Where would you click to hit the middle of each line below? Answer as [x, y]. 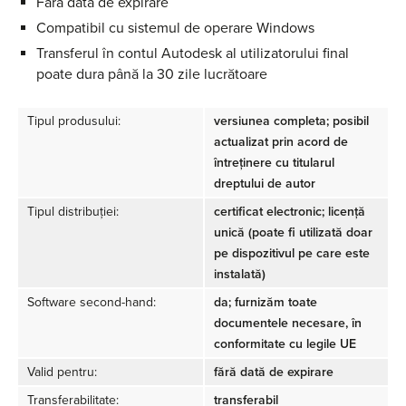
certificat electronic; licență [290, 211]
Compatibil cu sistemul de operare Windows [175, 28]
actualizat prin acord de [281, 141]
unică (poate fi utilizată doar [293, 232]
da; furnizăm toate [266, 302]
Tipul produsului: [74, 121]
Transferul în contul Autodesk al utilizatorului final [193, 53]
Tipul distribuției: [73, 211]
